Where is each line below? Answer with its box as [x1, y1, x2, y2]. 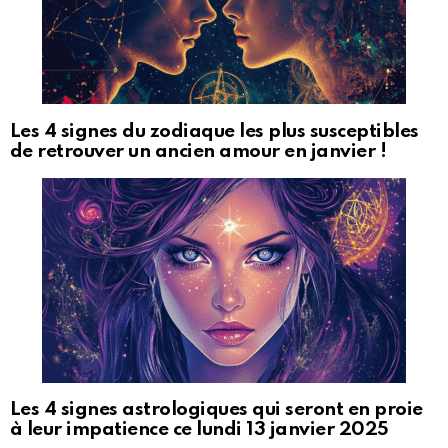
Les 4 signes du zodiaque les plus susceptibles [10, 121, 419, 141]
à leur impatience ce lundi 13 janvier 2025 [10, 420, 389, 440]
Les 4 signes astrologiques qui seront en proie [10, 400, 423, 420]
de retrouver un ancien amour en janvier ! [10, 141, 387, 161]
